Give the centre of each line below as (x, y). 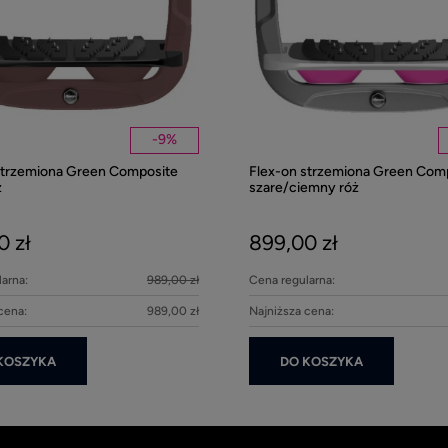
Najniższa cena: (291, 311)
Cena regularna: (292, 280)
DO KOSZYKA (321, 361)
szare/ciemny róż (304, 187)
